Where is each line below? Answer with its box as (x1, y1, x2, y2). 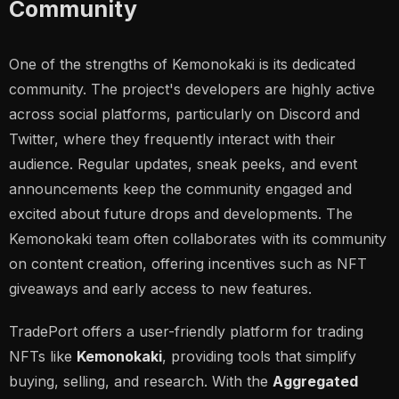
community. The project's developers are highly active (9, 80, 375, 98)
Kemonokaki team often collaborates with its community (9, 230, 387, 248)
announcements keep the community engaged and (9, 180, 352, 198)
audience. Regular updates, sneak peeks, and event (9, 155, 357, 173)
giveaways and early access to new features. (9, 280, 312, 297)
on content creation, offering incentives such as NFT (9, 255, 367, 273)
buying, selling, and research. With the (9, 372, 273, 390)
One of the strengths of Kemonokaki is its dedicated (9, 55, 355, 73)
